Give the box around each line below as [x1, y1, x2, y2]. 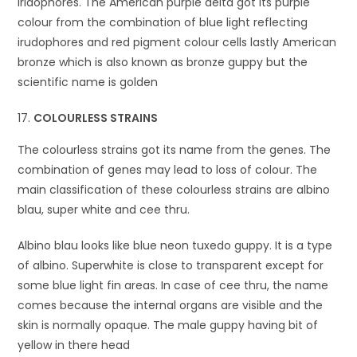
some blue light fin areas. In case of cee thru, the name [18, 277, 329, 293]
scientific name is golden [18, 73, 159, 90]
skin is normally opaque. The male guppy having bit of [18, 316, 319, 333]
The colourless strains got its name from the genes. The [18, 141, 331, 158]
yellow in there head [18, 336, 131, 353]
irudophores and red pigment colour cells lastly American [18, 33, 337, 50]
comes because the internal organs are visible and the [18, 296, 324, 313]
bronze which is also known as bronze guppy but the [18, 53, 308, 70]
